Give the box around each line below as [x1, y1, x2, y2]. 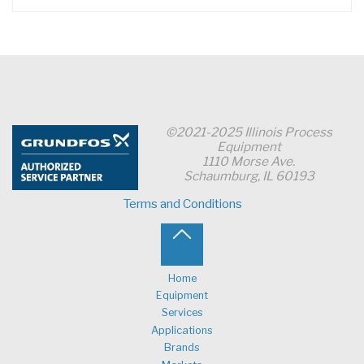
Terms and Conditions [122, 195, 242, 211]
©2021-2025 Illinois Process [165, 124, 332, 141]
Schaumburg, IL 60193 [183, 168, 314, 184]
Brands [164, 341, 200, 354]
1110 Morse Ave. [202, 154, 296, 170]
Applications [151, 323, 213, 336]
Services [161, 306, 203, 319]
